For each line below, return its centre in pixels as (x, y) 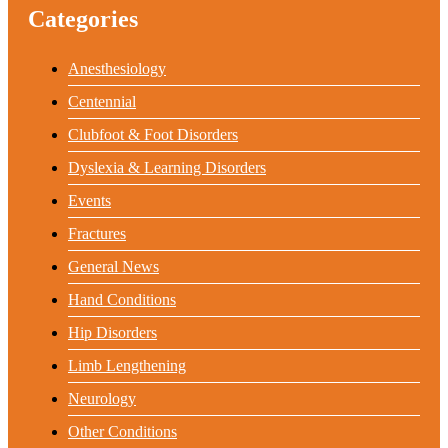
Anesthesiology (117, 68)
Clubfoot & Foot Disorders (153, 134)
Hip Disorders (112, 332)
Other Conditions (122, 431)
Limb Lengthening (127, 365)
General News (113, 266)
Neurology (102, 398)
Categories (83, 19)
